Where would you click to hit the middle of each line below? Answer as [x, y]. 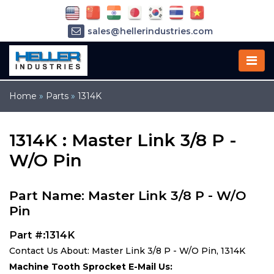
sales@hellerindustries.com [150, 31]
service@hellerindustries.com [150, 49]
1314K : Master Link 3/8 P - [123, 140]
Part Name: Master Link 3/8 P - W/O [128, 195]
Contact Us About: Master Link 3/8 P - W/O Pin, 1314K [127, 251]
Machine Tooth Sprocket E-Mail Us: [91, 267]
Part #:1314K [42, 235]
